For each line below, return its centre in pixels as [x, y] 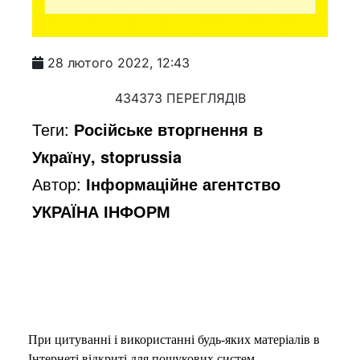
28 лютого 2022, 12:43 [119, 62]
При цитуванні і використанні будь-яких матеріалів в [174, 339]
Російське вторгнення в [169, 129]
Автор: [59, 183]
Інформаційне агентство [184, 183]
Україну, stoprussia [107, 156]
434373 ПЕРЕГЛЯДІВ [180, 98]
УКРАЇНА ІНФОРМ [102, 211]
